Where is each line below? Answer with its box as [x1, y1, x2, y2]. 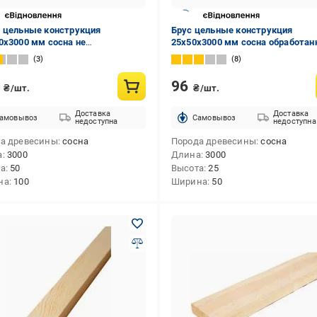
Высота [171, 163, 204, 173]
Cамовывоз [192, 113, 236, 122]
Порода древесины [171, 136, 256, 146]
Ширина [171, 176, 207, 187]
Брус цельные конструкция [171, 25, 293, 35]
